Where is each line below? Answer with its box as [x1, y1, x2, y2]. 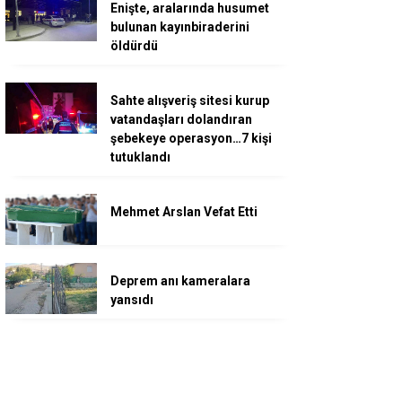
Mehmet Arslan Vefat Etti [110, 204, 258, 219]
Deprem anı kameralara [110, 274, 250, 289]
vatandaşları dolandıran [110, 111, 252, 127]
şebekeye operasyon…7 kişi [110, 130, 272, 145]
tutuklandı [110, 149, 170, 164]
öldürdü [110, 38, 158, 53]
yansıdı [110, 293, 153, 308]
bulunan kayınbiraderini [110, 19, 249, 34]
